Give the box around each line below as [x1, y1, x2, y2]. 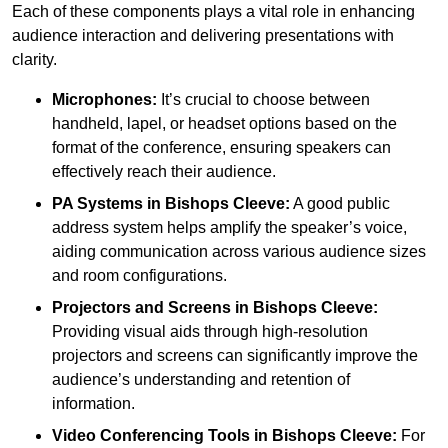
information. [52, 395, 135, 413]
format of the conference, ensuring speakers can [52, 139, 391, 157]
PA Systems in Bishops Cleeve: [52, 195, 290, 213]
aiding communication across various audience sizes [52, 243, 426, 261]
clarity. [12, 51, 57, 69]
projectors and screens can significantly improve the [52, 347, 418, 365]
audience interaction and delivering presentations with [12, 27, 394, 45]
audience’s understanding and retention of [52, 371, 350, 389]
